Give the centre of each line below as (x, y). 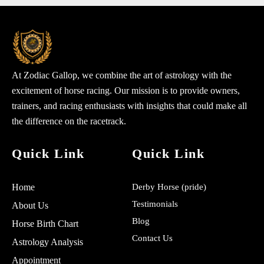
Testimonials (155, 204)
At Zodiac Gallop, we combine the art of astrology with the (122, 75)
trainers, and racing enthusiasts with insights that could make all (129, 106)
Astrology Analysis (47, 242)
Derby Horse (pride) (169, 187)
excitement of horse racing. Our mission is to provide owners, (126, 90)
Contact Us (152, 238)
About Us (30, 205)
